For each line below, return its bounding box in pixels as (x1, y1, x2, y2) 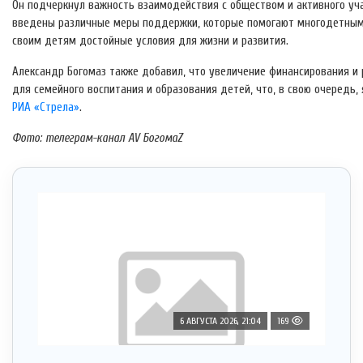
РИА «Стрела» (12, 100, 79, 115)
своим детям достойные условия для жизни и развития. (12, 34, 288, 49)
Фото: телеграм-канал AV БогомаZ (12, 131, 182, 146)
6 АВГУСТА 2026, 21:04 (180, 315, 261, 327)
